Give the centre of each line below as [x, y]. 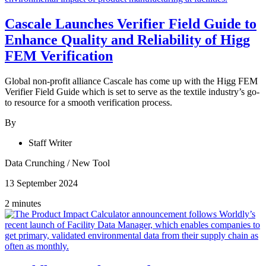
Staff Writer [50, 142]
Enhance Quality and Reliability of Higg [127, 39]
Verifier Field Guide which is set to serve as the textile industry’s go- [132, 91]
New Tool [91, 163]
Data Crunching [36, 163]
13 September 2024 [41, 183]
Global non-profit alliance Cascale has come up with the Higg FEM [131, 81]
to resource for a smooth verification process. [88, 102]
